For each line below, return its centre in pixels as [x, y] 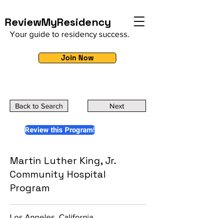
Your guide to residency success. [70, 34]
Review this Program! [60, 130]
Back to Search [39, 106]
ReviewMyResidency [58, 22]
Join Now [77, 58]
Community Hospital [58, 174]
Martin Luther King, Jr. [63, 161]
